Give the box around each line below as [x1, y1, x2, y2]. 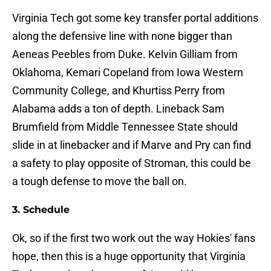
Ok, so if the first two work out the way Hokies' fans [12, 232, 255, 245]
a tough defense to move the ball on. [12, 175, 187, 188]
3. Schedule [12, 204, 70, 216]
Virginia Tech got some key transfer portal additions [12, 11, 258, 25]
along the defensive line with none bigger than [12, 30, 232, 43]
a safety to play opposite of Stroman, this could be [12, 157, 251, 170]
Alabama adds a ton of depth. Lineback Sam [12, 102, 224, 116]
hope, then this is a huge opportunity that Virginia [12, 250, 246, 263]
